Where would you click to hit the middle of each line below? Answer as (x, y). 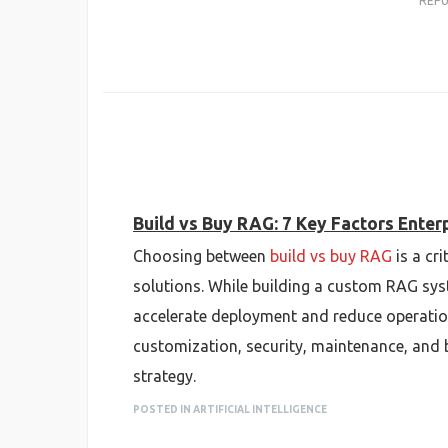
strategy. (164, 376)
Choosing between (201, 256)
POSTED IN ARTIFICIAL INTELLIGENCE (230, 409)
